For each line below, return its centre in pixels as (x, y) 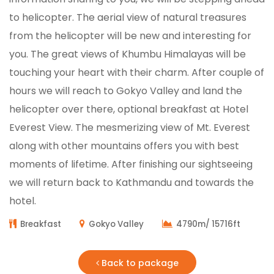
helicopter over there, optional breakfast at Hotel (129, 109)
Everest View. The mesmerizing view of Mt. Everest (130, 128)
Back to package (139, 263)
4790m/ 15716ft (208, 224)
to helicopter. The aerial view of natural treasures (128, 17)
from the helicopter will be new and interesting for (130, 36)
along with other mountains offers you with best (124, 146)
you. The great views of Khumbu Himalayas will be (128, 54)
